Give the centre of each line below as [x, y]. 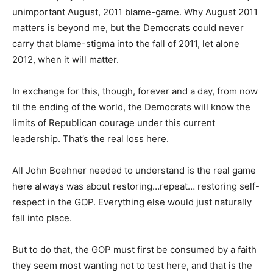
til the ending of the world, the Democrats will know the [131, 107]
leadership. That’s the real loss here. [90, 139]
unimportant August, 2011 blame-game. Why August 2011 [135, 12]
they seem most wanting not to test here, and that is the [132, 265]
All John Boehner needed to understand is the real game [134, 170]
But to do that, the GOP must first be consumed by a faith [134, 250]
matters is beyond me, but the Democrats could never [128, 28]
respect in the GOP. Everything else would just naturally [132, 202]
